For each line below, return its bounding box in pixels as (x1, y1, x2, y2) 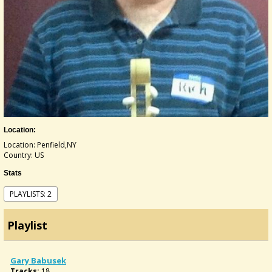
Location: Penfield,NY (4, 140, 76, 150)
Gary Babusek (10, 255, 66, 266)
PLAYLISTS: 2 (10, 189, 52, 199)
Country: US (4, 150, 44, 160)
